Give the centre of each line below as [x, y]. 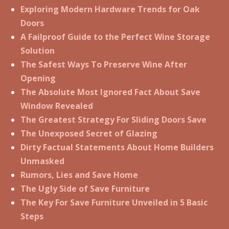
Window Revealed [57, 106]
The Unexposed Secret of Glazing [89, 134]
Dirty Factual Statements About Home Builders [117, 147]
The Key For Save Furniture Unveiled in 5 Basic [114, 203]
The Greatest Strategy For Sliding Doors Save [113, 120]
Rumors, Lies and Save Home [79, 175]
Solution [38, 51]
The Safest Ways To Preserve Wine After [104, 65]
